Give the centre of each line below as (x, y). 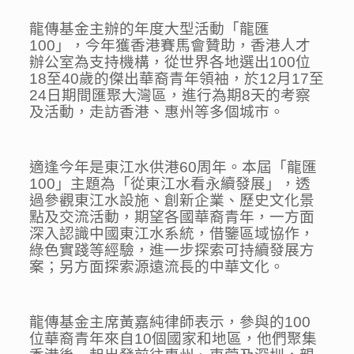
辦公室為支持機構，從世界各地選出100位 (170, 62)
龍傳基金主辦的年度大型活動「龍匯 (150, 29)
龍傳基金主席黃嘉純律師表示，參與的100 (170, 322)
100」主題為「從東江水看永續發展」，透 (170, 184)
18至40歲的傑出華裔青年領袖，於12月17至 (177, 79)
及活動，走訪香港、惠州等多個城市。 (157, 112)
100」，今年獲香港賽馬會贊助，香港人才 (170, 45)
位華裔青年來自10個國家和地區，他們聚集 (173, 339)
